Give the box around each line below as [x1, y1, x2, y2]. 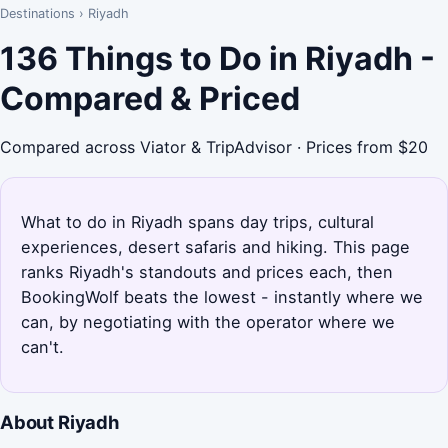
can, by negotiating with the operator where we [21, 311, 395, 332]
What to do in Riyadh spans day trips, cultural [21, 211, 374, 232]
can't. [21, 336, 64, 357]
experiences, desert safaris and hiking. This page [21, 236, 410, 257]
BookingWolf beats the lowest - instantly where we [21, 286, 423, 307]
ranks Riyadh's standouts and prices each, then [21, 261, 393, 282]
